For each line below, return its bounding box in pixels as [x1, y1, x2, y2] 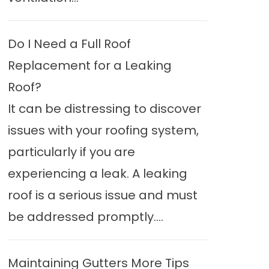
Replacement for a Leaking [7, 57, 172, 74]
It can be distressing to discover [7, 100, 201, 117]
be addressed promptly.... [7, 208, 163, 225]
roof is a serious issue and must [7, 187, 198, 204]
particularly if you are [7, 144, 135, 160]
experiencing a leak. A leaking [7, 165, 187, 182]
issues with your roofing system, [7, 122, 199, 139]
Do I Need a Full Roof [7, 35, 131, 52]
